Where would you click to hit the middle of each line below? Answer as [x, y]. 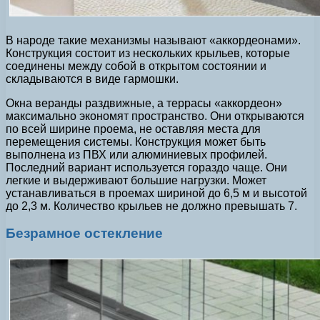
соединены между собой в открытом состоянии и [136, 66]
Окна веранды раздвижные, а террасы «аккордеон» [144, 103]
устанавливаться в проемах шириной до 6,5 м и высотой [156, 193]
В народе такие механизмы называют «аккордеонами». [153, 40]
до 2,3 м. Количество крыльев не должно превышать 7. [151, 206]
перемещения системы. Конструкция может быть [136, 141]
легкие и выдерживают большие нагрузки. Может [136, 180]
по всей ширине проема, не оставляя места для [133, 129]
